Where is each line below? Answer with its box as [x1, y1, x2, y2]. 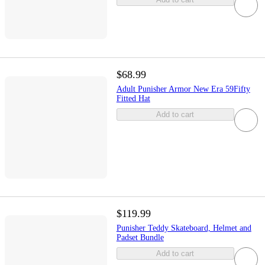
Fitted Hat [116, 94, 150, 104]
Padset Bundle [116, 233, 164, 243]
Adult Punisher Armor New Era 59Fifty [116, 85, 250, 94]
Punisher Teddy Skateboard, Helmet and [116, 224, 251, 233]
